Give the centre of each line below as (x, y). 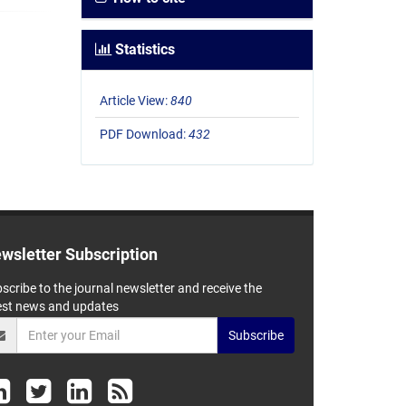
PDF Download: (144, 135)
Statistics (143, 50)
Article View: (135, 101)
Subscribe (256, 335)
